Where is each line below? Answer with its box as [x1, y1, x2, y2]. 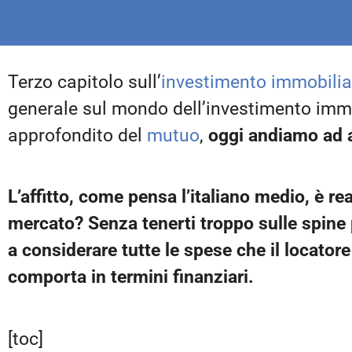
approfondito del [8, 125, 147, 146]
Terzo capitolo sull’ [8, 71, 161, 93]
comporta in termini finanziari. [8, 266, 254, 288]
